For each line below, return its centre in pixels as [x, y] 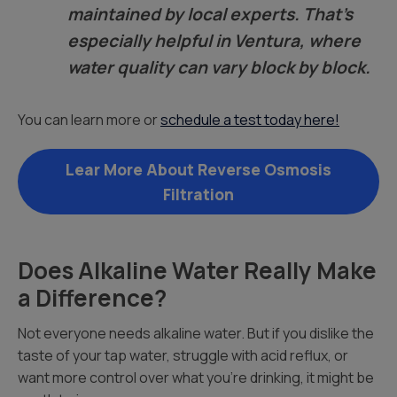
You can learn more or [89, 120]
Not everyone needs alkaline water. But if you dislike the [196, 333]
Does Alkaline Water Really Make [197, 270]
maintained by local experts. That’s [210, 14]
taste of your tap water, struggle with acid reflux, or [183, 355]
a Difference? [92, 298]
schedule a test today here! [250, 120]
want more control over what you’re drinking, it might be [196, 378]
